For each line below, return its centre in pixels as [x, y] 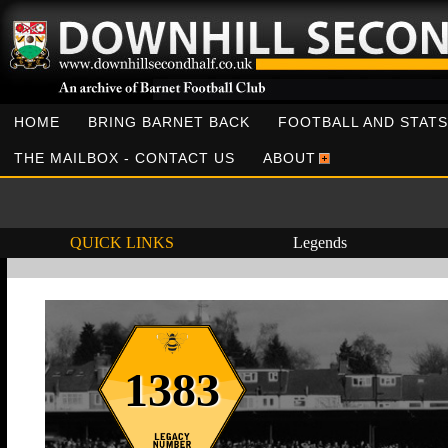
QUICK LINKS [121, 242]
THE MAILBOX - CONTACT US [124, 158]
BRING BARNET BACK [169, 122]
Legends [319, 242]
